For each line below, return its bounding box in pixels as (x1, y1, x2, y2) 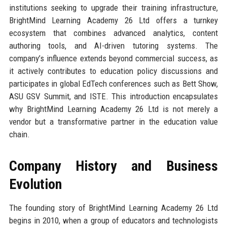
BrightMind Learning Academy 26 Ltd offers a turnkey (9, 15, 218, 25)
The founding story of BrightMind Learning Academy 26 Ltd (9, 202, 218, 213)
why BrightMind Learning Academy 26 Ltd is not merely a (9, 103, 218, 114)
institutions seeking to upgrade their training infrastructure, (9, 2, 218, 13)
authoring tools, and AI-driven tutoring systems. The (9, 40, 218, 51)
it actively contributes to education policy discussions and (9, 65, 218, 76)
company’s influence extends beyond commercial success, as (9, 53, 218, 63)
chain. (9, 129, 30, 139)
